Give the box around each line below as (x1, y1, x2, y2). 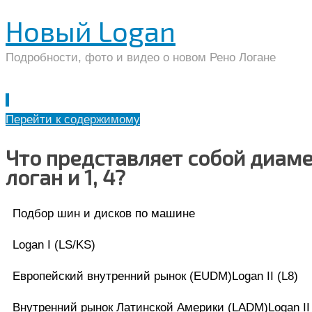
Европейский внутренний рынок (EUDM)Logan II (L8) (13, 269, 298, 283)
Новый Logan (6, 14, 175, 47)
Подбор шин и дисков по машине (13, 206, 195, 220)
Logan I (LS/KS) (13, 237, 95, 251)
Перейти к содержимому (6, 113, 140, 126)
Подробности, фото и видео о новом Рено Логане (6, 51, 276, 64)
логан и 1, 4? (6, 164, 125, 189)
